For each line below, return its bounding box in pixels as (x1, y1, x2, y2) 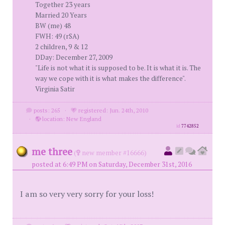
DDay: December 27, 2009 (35, 53, 113, 62)
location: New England (40, 115, 101, 123)
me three (32, 145, 72, 158)
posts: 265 (32, 106, 60, 114)
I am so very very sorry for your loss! (20, 188, 154, 199)
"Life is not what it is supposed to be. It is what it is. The (35, 63, 201, 72)
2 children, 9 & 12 (35, 42, 88, 51)
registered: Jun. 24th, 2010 (76, 106, 148, 114)
